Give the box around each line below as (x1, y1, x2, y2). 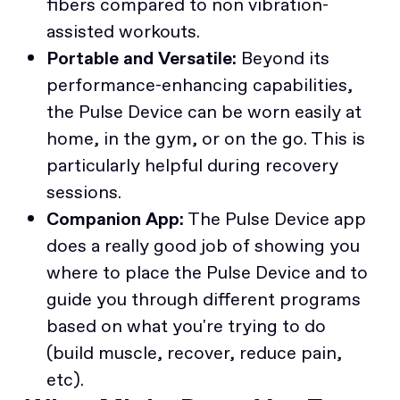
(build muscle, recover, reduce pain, (46, 339, 342, 365)
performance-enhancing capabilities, (46, 71, 353, 97)
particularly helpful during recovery (46, 152, 338, 178)
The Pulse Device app (184, 205, 366, 231)
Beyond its (237, 45, 329, 71)
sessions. (46, 179, 126, 204)
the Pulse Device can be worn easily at (46, 98, 362, 124)
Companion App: (46, 205, 184, 231)
